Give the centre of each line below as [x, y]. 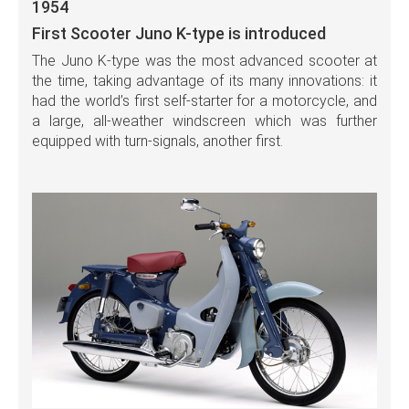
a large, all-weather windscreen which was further [204, 121]
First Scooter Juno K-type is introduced [179, 34]
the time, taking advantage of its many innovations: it [204, 81]
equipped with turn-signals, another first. [157, 142]
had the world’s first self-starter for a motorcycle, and [204, 101]
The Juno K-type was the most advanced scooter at [204, 61]
